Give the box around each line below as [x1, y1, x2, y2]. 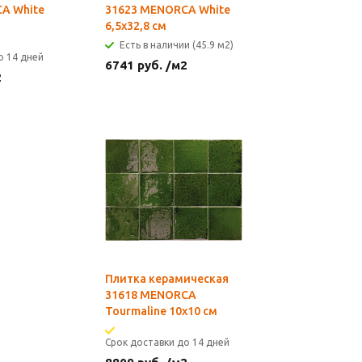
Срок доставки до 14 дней [105, 337, 229, 347]
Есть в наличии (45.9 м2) [120, 40, 234, 50]
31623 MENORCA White [105, 3, 230, 16]
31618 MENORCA [105, 288, 196, 301]
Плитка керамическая [105, 272, 229, 285]
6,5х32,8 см [105, 19, 166, 32]
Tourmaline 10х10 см [105, 305, 217, 318]
